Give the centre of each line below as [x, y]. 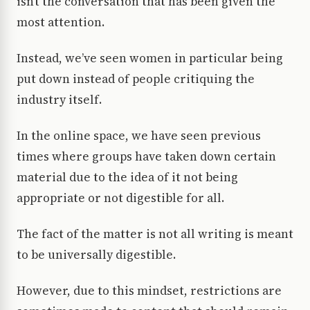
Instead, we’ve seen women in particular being [150, 58]
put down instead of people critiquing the [136, 79]
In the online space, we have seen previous [139, 136]
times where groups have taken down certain [146, 157]
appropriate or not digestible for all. [120, 198]
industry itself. [59, 100]
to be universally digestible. [96, 255]
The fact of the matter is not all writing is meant [155, 234]
